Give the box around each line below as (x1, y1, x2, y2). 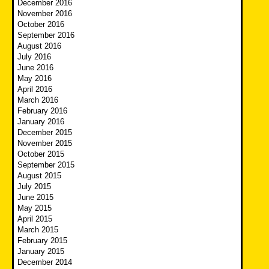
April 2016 (17, 84, 52, 94)
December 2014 (17, 257, 72, 267)
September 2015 (17, 160, 74, 169)
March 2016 (17, 95, 58, 104)
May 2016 (17, 73, 52, 83)
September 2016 (17, 30, 74, 40)
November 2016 (17, 8, 72, 18)
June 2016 (17, 62, 53, 72)
